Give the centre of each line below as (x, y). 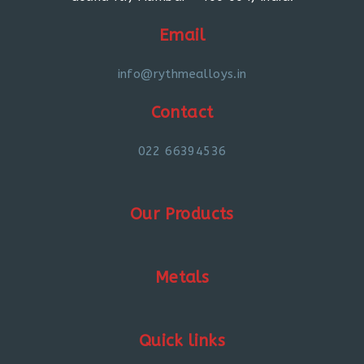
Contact (182, 112)
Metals (182, 277)
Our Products (182, 214)
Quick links (182, 340)
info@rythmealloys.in (182, 74)
